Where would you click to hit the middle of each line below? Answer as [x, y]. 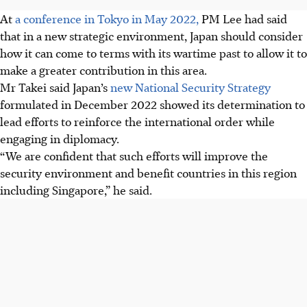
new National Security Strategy [191, 87]
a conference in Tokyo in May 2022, [108, 18]
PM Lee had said [244, 18]
